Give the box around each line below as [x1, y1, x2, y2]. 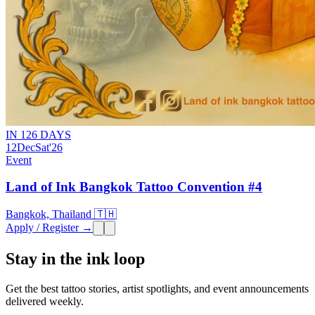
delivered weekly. [6, 295, 84, 307]
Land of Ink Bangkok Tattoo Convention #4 [6, 179, 262, 195]
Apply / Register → [6, 221, 93, 234]
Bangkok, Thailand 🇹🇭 [6, 208, 117, 221]
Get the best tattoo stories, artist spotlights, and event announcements [6, 282, 309, 295]
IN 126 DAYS [6, 128, 71, 141]
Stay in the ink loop [6, 249, 145, 268]
